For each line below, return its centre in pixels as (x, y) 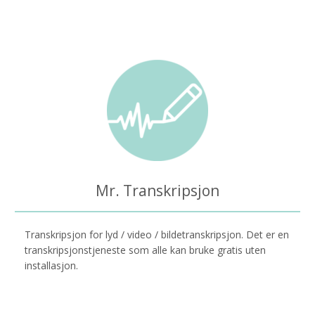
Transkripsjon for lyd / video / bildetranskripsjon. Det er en (157, 234)
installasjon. (51, 265)
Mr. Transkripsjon (157, 190)
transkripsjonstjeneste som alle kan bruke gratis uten (145, 250)
